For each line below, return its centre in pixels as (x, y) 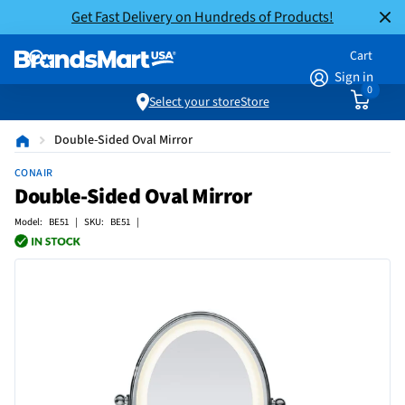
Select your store (194, 102)
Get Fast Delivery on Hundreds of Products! (202, 17)
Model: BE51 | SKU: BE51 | (77, 222)
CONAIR (34, 173)
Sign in (354, 77)
